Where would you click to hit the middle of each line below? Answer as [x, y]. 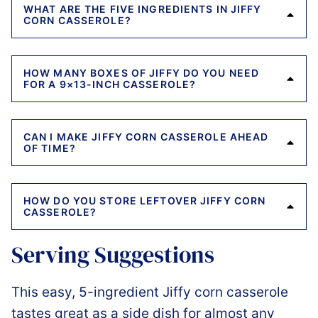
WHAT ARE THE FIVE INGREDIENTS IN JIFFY [143, 9]
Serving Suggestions [113, 254]
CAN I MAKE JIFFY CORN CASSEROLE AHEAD [146, 136]
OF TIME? [50, 148]
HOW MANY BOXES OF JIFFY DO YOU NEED [142, 72]
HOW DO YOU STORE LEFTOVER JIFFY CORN [145, 200]
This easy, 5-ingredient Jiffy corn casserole [150, 292]
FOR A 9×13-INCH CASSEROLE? [110, 84]
